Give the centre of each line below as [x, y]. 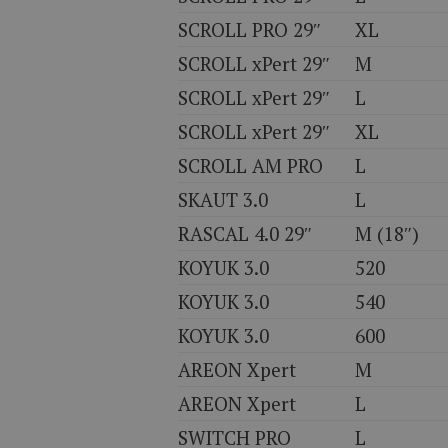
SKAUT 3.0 [223, 199]
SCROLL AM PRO [250, 165]
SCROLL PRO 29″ [249, 29]
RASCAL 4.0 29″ [245, 233]
